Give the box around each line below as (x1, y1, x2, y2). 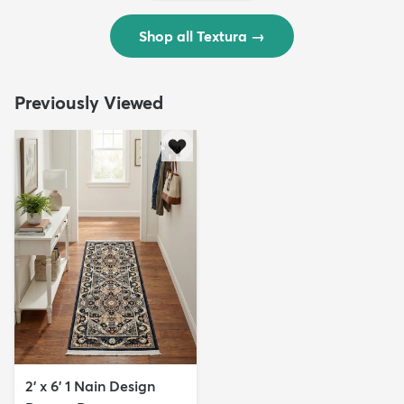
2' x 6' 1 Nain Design (25, 376, 155, 395)
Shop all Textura (139, 26, 247, 45)
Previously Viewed (14, 90, 163, 114)
